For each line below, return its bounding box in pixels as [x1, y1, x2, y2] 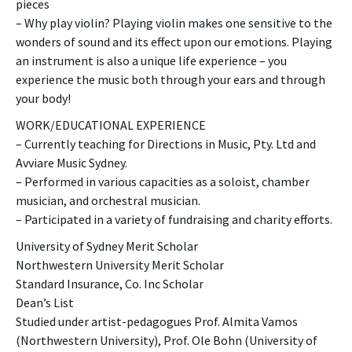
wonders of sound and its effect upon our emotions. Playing [16, 34, 332, 49]
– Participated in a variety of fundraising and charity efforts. [16, 211, 332, 227]
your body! [16, 90, 71, 106]
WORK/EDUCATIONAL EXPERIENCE [16, 117, 206, 133]
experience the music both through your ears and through [16, 71, 325, 87]
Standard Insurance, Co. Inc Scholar [16, 276, 203, 291]
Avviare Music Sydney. [16, 155, 127, 170]
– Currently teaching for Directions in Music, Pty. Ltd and [16, 136, 316, 152]
